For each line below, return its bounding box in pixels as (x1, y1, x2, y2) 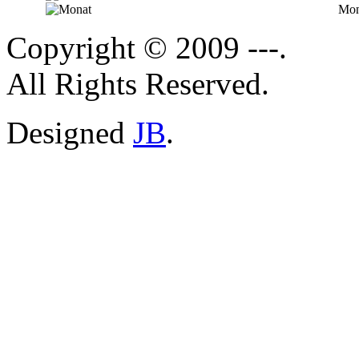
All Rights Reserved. (6, 67, 269, 102)
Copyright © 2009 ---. (6, 30, 287, 66)
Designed (6, 115, 133, 151)
